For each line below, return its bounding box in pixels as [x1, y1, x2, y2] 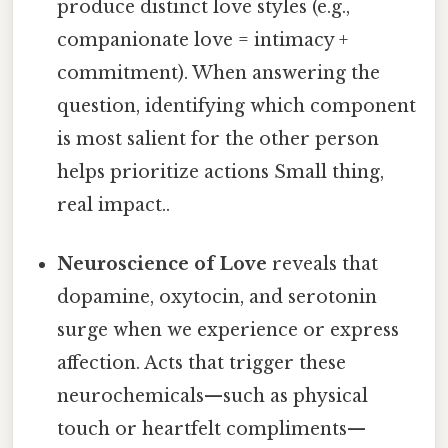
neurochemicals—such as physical [57, 385, 369, 408]
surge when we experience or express [57, 319, 400, 342]
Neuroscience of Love [57, 253, 268, 276]
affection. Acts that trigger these [57, 352, 347, 375]
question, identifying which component [57, 95, 417, 118]
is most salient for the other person [57, 128, 380, 151]
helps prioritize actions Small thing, [57, 161, 385, 184]
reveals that [267, 253, 379, 276]
